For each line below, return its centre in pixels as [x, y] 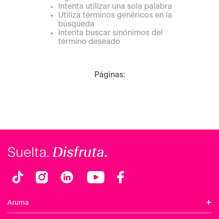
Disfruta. [81, 152]
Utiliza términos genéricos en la [115, 15]
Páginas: [109, 75]
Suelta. [30, 153]
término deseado [89, 41]
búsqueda [76, 24]
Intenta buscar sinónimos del [110, 33]
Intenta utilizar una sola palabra [115, 6]
